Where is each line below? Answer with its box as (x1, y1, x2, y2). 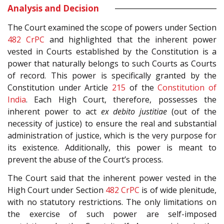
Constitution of (157, 82, 217, 93)
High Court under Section (7, 184, 105, 195)
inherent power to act (7, 106, 101, 117)
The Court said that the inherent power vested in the (7, 172, 216, 183)
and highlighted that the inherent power (44, 34, 217, 45)
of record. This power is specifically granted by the (7, 70, 216, 81)
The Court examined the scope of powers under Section (7, 22, 216, 33)
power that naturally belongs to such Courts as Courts (7, 58, 216, 69)
